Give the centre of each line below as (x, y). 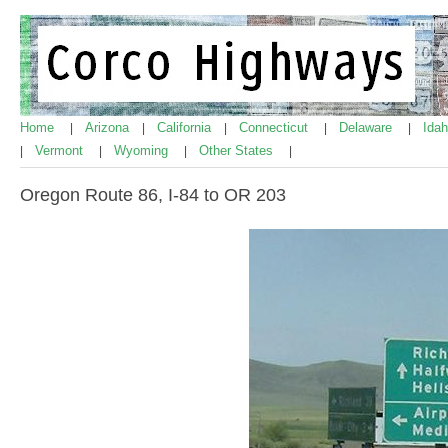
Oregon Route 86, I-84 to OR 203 (153, 195)
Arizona (109, 127)
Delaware (367, 127)
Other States (238, 150)
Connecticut (275, 127)
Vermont (61, 150)
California (186, 127)
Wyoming (143, 150)
